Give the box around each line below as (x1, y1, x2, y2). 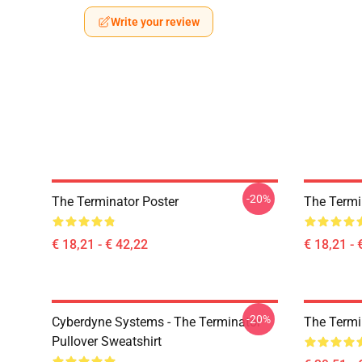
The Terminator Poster (52, 194, 179, 209)
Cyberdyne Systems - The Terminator (52, 314, 261, 330)
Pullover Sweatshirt (52, 334, 162, 349)
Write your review (111, 15, 200, 28)
